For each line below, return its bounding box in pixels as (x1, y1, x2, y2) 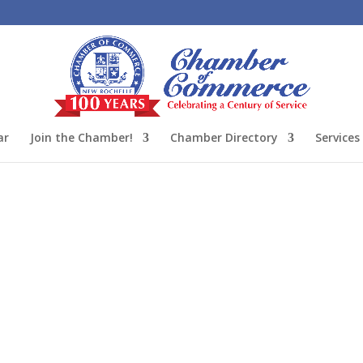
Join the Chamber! (30, 130, 133, 145)
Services (315, 130, 360, 145)
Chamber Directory (170, 130, 278, 145)
